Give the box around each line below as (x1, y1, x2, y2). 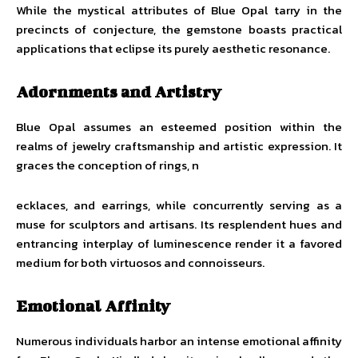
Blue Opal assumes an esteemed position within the (16, 117, 342, 136)
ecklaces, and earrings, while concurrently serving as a (16, 196, 342, 214)
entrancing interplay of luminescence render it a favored (16, 234, 342, 253)
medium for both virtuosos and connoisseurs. (16, 253, 265, 272)
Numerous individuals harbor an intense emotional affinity (16, 332, 342, 350)
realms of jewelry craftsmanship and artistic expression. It (16, 137, 342, 155)
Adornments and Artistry (16, 82, 221, 101)
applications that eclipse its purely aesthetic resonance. (16, 39, 330, 58)
